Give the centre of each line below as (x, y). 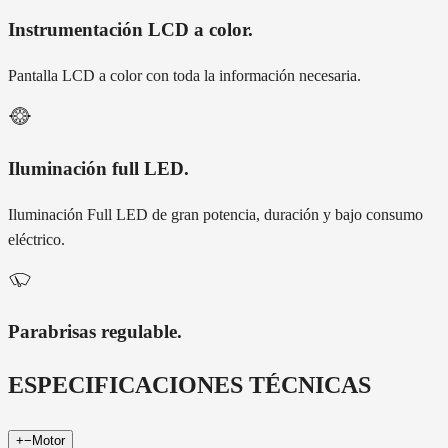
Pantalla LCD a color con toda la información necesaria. (184, 76)
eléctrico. (36, 239)
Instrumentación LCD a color (128, 30)
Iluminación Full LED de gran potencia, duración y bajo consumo (215, 214)
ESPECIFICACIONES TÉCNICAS (189, 385)
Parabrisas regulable (92, 332)
